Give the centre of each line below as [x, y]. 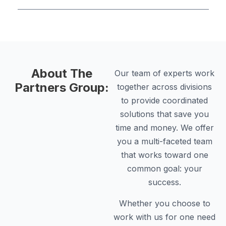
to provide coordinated [164, 101]
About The [62, 74]
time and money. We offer [164, 128]
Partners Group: [62, 88]
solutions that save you [164, 114]
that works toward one [164, 155]
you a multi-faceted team [164, 142]
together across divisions [164, 87]
